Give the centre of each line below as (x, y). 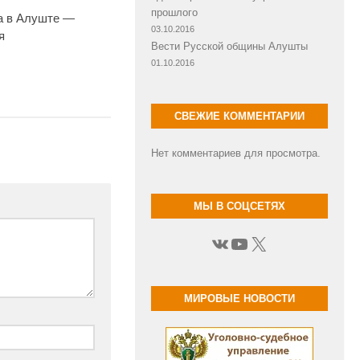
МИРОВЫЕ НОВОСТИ (239, 298)
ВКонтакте (256, 243)
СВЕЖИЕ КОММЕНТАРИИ (239, 116)
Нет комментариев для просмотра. (236, 153)
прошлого (174, 12)
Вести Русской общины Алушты (229, 46)
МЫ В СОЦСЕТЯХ (239, 206)
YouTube (266, 243)
